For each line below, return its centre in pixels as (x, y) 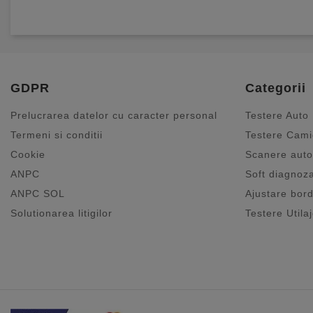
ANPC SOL (38, 194)
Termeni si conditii (57, 135)
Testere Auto (277, 116)
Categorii (276, 88)
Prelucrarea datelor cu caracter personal (114, 116)
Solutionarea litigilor (61, 213)
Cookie (28, 155)
